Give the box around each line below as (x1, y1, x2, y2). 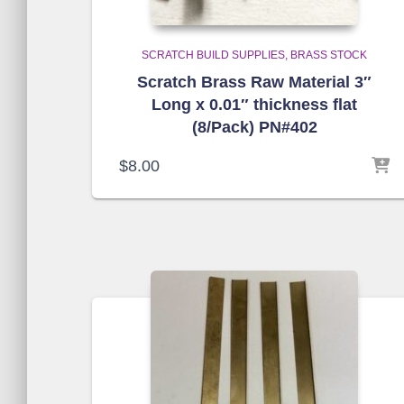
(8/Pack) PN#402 (191, 118, 317, 136)
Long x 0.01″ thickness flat (151, 96, 357, 114)
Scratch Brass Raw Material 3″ (137, 73, 372, 91)
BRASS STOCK (290, 49, 367, 61)
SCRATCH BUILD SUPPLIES (142, 49, 285, 61)
